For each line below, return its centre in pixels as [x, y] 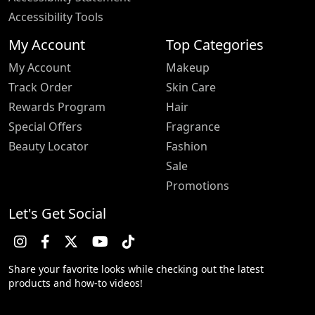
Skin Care [191, 87]
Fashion [187, 146]
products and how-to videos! [76, 283]
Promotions [198, 185]
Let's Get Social [57, 213]
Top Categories [215, 44]
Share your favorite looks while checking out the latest [136, 269]
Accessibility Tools [56, 17]
